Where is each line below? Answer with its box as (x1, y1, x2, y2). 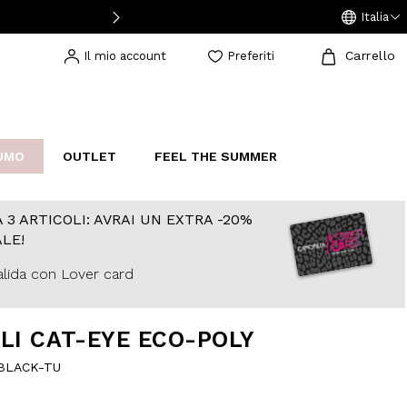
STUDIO (81, 200, 132, 215)
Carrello (344, 48, 396, 63)
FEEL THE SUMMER (154, 148, 277, 164)
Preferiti (226, 49, 274, 63)
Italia (361, 9, 389, 24)
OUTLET (63, 148, 116, 164)
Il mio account (84, 49, 167, 63)
